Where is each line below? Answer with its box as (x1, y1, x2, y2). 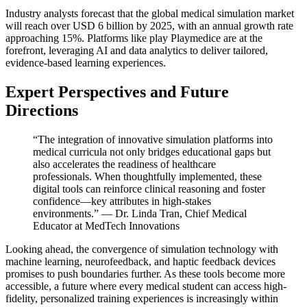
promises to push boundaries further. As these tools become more (5, 268, 285, 280)
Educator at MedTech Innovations (33, 220, 180, 232)
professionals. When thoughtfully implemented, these (33, 171, 262, 183)
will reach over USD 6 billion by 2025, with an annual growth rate (5, 20, 293, 32)
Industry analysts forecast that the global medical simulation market (5, 8, 294, 20)
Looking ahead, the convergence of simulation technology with (5, 243, 278, 256)
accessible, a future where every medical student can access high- (5, 280, 286, 293)
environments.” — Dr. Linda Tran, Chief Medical (33, 208, 247, 220)
